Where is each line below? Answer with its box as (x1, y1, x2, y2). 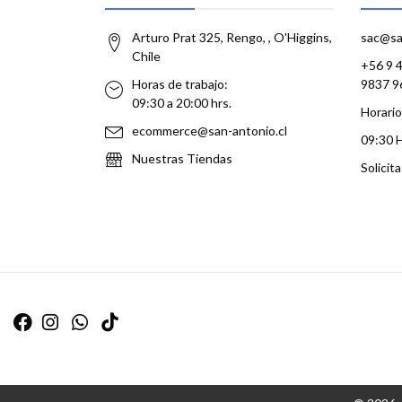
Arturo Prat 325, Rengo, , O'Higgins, (132, 30, 332, 45)
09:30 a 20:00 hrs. (132, 95, 232, 110)
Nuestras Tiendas (132, 151, 232, 166)
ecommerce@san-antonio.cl (132, 123, 287, 138)
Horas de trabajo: (132, 76, 228, 92)
